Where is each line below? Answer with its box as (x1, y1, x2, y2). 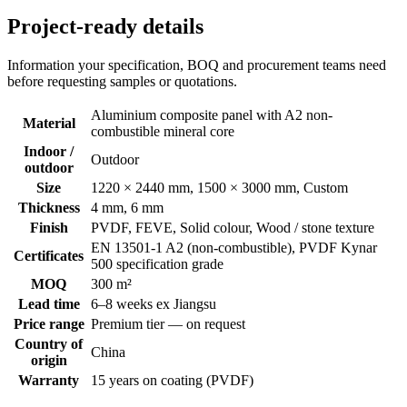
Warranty (18, 372, 79, 388)
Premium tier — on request (91, 315, 245, 332)
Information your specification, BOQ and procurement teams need (7, 56, 386, 73)
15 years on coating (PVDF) (91, 372, 253, 388)
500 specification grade (91, 255, 223, 272)
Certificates (14, 247, 84, 263)
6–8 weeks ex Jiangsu (91, 295, 216, 312)
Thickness (17, 199, 80, 215)
